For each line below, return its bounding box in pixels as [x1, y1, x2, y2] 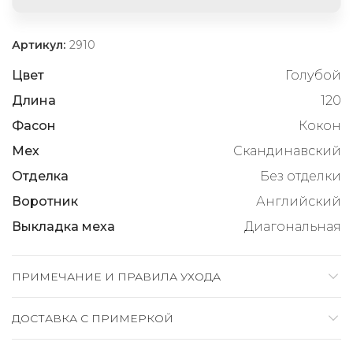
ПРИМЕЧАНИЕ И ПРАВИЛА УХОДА [12, 269, 221, 284]
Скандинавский [233, 143, 341, 158]
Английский [256, 193, 341, 209]
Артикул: [12, 37, 69, 52]
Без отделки [260, 168, 341, 184]
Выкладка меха [12, 218, 115, 234]
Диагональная [244, 218, 341, 234]
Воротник [12, 193, 78, 209]
